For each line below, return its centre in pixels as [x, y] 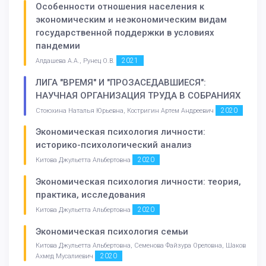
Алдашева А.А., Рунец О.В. [76, 61]
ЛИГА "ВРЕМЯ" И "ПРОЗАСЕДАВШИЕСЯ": [121, 82]
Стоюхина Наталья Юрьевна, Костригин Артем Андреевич [126, 110]
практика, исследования [91, 195]
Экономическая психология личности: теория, [138, 182]
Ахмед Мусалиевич [65, 256]
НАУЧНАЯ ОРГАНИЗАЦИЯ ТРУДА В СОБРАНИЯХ [138, 95]
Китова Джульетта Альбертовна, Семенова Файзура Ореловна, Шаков [141, 245]
